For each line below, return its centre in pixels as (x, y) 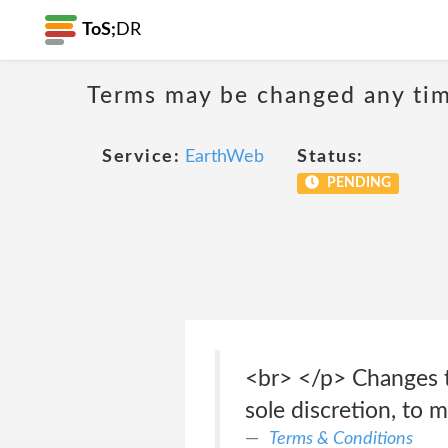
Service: (141, 157)
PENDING (357, 183)
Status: (330, 157)
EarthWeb (224, 157)
